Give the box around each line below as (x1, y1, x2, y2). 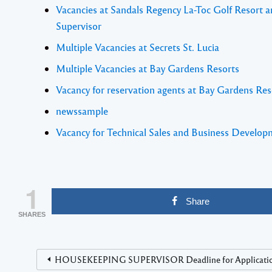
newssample (56, 104, 108, 117)
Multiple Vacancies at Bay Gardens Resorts (56, 61, 239, 75)
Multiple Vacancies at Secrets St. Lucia (56, 40, 219, 53)
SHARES (18, 210, 46, 218)
